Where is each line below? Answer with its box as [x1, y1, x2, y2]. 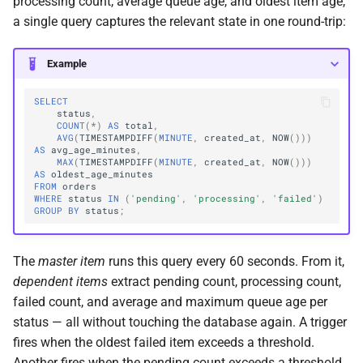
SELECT [34, 95, 69, 107]
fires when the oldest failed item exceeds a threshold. [13, 335, 314, 351]
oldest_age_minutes [51, 168, 154, 180]
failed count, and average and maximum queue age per [13, 294, 327, 310]
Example [46, 57, 87, 70]
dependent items [13, 274, 108, 290]
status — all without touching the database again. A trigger [13, 314, 347, 331]
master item [38, 254, 105, 270]
